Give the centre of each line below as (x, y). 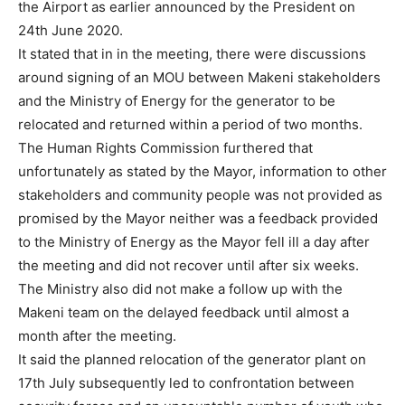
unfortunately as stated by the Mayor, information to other (202, 172)
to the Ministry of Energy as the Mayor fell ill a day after (194, 242)
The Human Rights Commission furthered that (165, 148)
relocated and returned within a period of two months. (190, 125)
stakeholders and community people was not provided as (200, 195)
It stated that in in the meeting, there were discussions (192, 54)
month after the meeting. (97, 336)
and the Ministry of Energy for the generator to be (177, 101)
